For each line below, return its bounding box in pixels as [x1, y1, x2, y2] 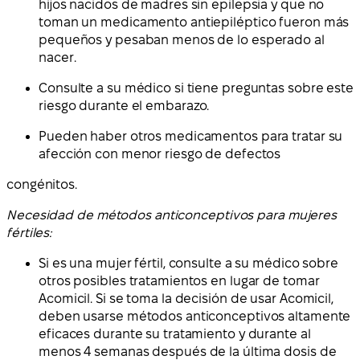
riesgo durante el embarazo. [39, 99, 210, 113]
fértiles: [6, 226, 52, 240]
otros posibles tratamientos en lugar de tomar [39, 274, 320, 288]
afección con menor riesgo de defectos [39, 147, 281, 162]
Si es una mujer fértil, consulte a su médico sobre [39, 256, 338, 271]
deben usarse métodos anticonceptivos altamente [39, 309, 351, 324]
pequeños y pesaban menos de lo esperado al [39, 33, 325, 47]
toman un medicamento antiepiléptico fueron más [39, 15, 350, 30]
